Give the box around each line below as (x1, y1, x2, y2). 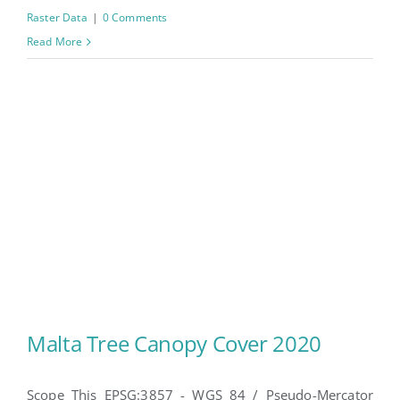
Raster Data (27, 10, 87, 25)
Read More (27, 34, 83, 49)
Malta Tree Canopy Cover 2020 (27, 329, 321, 359)
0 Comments (102, 10, 168, 25)
